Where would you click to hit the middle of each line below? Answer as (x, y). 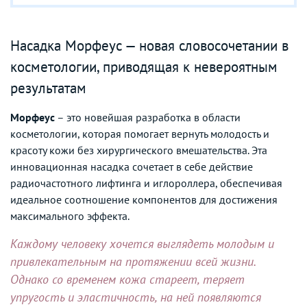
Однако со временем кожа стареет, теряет (127, 279)
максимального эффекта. (70, 216)
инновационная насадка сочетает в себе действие (132, 166)
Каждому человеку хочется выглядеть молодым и (142, 243)
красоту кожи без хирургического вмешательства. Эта (139, 150)
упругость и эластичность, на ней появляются (136, 297)
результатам (48, 88)
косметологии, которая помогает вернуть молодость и (140, 133)
